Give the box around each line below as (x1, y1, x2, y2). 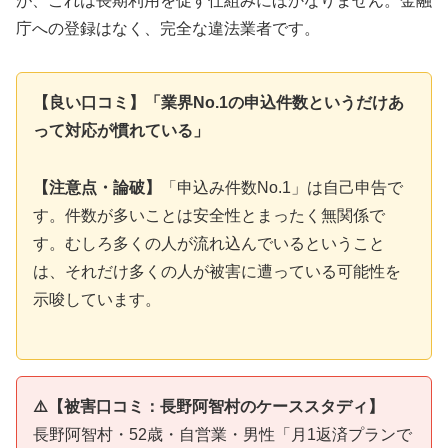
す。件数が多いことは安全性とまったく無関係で (33, 207, 385, 225)
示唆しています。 (33, 291, 161, 309)
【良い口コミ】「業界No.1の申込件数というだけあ (33, 94, 404, 112)
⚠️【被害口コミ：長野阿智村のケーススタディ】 (33, 397, 384, 415)
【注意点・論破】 (33, 179, 161, 197)
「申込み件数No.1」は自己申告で (161, 179, 403, 197)
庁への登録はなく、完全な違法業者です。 (16, 20, 320, 38)
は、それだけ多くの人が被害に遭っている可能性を (33, 263, 401, 281)
